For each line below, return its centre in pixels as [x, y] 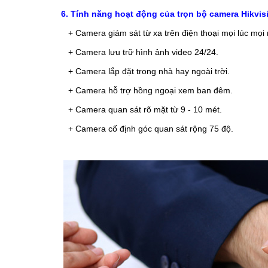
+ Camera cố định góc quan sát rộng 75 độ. [151, 128]
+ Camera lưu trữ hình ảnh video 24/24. [143, 52]
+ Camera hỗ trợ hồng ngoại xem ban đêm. [150, 90]
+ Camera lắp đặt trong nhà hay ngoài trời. [149, 71]
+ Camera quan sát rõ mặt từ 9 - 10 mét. [145, 109]
